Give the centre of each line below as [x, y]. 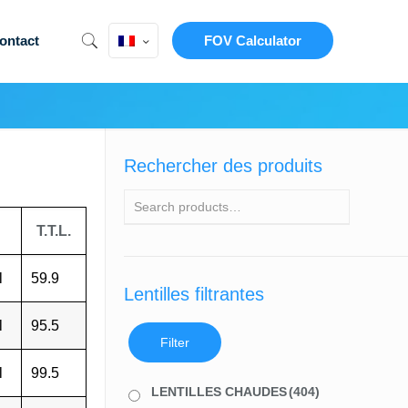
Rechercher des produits [223, 166]
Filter [174, 342]
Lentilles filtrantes [194, 294]
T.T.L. [53, 230]
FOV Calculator [253, 41]
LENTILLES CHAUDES [219, 392]
